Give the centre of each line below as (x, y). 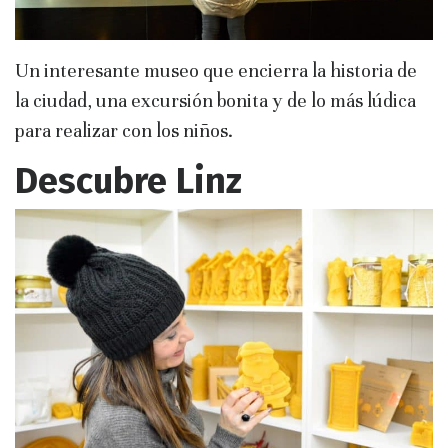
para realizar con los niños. (124, 131)
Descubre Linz (128, 181)
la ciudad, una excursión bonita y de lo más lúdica (215, 101)
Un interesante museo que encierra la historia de (216, 71)
